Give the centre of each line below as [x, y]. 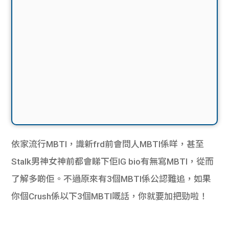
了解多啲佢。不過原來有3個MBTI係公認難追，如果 [111, 179]
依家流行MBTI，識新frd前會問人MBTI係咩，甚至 [108, 144]
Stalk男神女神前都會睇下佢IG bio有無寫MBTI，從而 [113, 161]
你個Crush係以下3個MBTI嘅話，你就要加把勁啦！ [110, 196]
